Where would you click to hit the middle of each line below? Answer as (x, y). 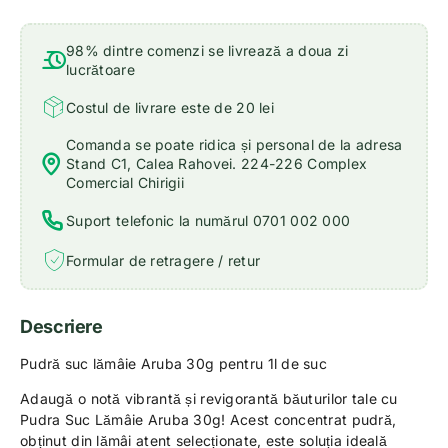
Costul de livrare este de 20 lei (170, 107)
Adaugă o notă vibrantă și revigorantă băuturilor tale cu (209, 398)
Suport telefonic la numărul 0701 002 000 (208, 220)
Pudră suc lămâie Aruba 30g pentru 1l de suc (174, 363)
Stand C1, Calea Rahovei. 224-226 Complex (217, 163)
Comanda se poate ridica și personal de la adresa (234, 144)
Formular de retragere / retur (163, 260)
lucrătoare (100, 69)
